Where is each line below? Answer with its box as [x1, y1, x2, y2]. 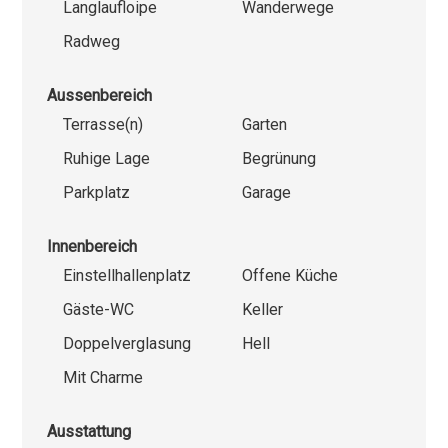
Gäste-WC [63, 299, 135, 319]
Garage [242, 182, 291, 202]
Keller [242, 299, 283, 319]
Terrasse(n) [63, 114, 144, 134]
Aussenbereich [47, 85, 153, 105]
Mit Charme [63, 367, 144, 387]
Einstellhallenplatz [63, 265, 192, 285]
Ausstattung [47, 421, 132, 441]
